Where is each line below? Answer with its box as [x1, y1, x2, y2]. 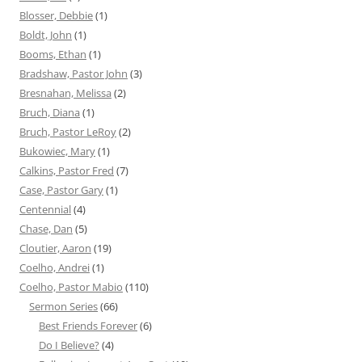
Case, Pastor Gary [19, 183, 103, 198]
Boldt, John [19, 27, 72, 43]
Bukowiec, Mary [19, 144, 95, 159]
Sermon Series [29, 299, 98, 314]
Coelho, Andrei [19, 260, 90, 276]
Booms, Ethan [19, 47, 86, 62]
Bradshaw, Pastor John [19, 66, 128, 82]
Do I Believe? [39, 338, 99, 353]
